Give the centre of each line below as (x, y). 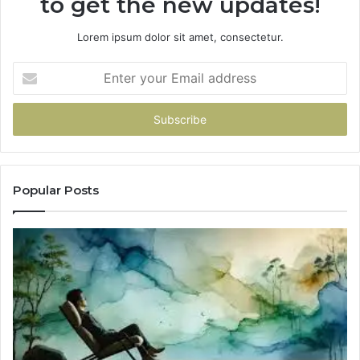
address (32, 120)
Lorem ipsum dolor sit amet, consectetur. (180, 37)
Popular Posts (56, 190)
